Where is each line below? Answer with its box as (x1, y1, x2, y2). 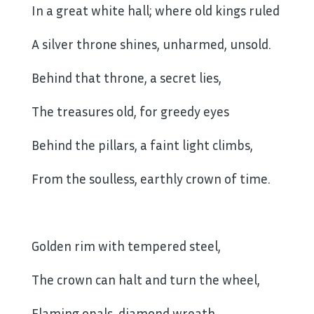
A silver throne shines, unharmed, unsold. (32, 36, 271, 53)
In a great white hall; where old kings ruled (32, 2, 280, 19)
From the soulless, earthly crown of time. (32, 170, 271, 187)
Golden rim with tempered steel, (32, 238, 221, 254)
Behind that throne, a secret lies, (32, 69, 221, 86)
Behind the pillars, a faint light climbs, (32, 137, 253, 153)
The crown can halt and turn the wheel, (32, 271, 260, 288)
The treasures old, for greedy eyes (32, 103, 229, 120)
